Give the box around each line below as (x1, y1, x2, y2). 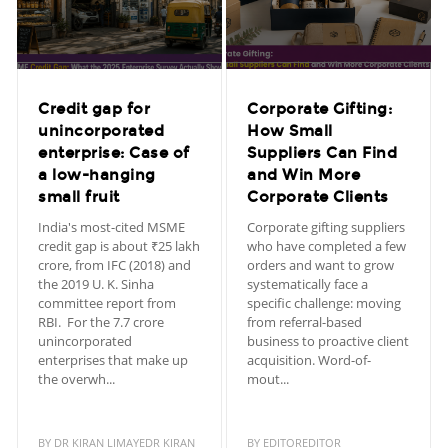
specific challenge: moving (247, 293, 401, 312)
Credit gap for (38, 99, 150, 118)
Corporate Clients (247, 187, 389, 206)
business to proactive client (247, 331, 409, 350)
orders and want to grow (247, 255, 394, 274)
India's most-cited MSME (38, 217, 185, 236)
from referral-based (247, 312, 362, 331)
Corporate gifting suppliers (247, 217, 405, 236)
